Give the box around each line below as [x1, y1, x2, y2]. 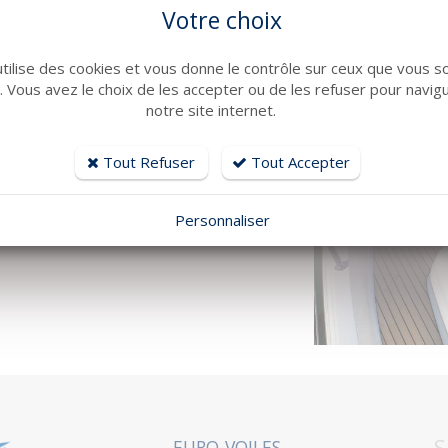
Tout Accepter [246, 151, 350, 172]
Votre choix [162, 3, 282, 36]
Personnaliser [174, 209, 270, 230]
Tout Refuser [99, 151, 195, 172]
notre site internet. [145, 99, 276, 120]
